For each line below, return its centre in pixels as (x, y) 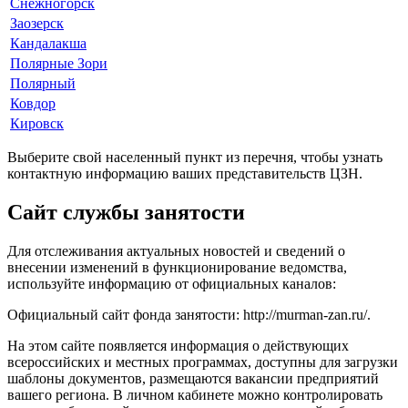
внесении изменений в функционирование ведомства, (177, 267)
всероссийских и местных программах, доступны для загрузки (203, 362)
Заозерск (37, 23)
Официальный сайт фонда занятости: (125, 314)
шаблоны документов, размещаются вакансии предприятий (193, 378)
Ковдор (33, 103)
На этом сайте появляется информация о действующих (178, 345)
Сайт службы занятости (126, 212)
